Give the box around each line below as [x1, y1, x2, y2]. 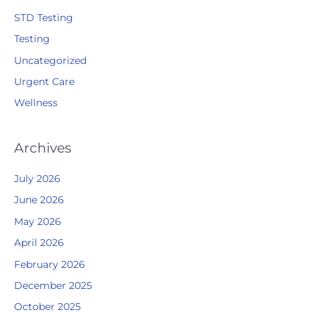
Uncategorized [14, 54, 86, 66]
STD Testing [14, 11, 73, 23]
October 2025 [14, 301, 81, 313]
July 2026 [14, 172, 60, 184]
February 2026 [14, 258, 85, 270]
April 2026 [14, 237, 64, 249]
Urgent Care [14, 76, 75, 88]
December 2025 [14, 279, 92, 291]
